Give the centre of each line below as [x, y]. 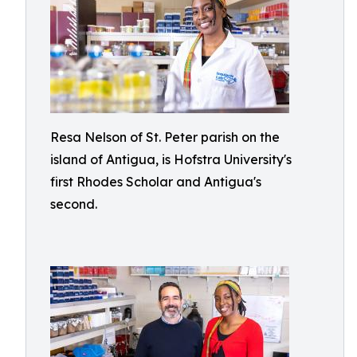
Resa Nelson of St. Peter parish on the [165, 137]
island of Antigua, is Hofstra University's [171, 159]
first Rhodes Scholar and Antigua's [156, 182]
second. [74, 204]
